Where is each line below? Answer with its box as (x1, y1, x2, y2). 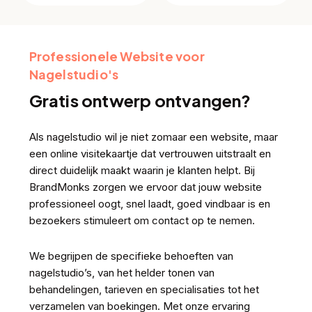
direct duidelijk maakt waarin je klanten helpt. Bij (29, 163, 255, 177)
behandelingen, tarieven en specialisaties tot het (29, 282, 259, 296)
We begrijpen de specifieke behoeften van (29, 249, 233, 263)
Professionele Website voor (29, 47, 205, 64)
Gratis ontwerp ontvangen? (29, 89, 251, 111)
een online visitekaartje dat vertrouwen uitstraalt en (29, 146, 271, 160)
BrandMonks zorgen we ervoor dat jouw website (29, 180, 262, 194)
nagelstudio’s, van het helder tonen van (29, 265, 214, 279)
